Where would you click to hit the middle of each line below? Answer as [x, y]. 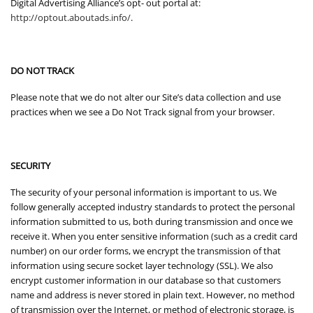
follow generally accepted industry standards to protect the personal [153, 206]
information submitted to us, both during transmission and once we [152, 221]
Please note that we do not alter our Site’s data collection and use [146, 97]
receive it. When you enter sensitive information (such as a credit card [154, 236]
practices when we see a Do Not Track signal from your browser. [143, 112]
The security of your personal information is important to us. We [144, 192]
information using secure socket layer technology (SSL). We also [142, 265]
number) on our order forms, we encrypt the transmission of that [146, 250]
